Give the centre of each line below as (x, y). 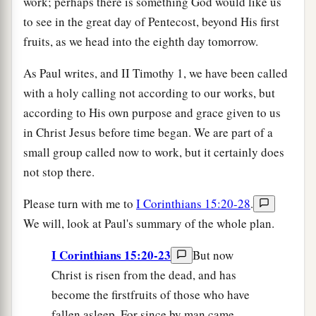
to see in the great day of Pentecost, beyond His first (151, 21)
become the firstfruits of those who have (151, 294)
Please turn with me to (80, 203)
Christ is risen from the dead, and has (144, 274)
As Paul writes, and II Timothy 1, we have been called (156, 73)
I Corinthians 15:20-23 (111, 255)
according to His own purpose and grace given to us (152, 112)
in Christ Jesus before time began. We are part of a (148, 132)
